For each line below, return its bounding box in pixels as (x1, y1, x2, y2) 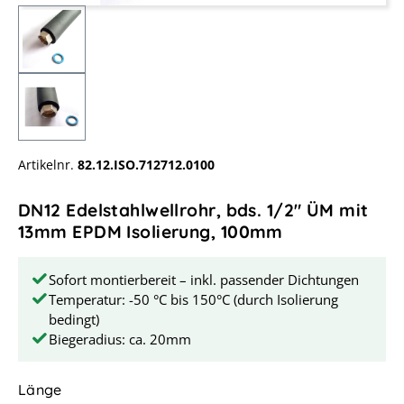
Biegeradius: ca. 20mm (49, 330, 191, 349)
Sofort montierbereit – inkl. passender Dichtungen (49, 271, 359, 289)
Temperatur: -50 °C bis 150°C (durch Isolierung (49, 290, 338, 309)
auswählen (60, 379, 140, 398)
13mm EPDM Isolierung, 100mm (18, 221, 283, 243)
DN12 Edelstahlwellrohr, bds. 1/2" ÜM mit (18, 199, 369, 222)
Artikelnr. (18, 156, 74, 174)
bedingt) (49, 310, 99, 329)
